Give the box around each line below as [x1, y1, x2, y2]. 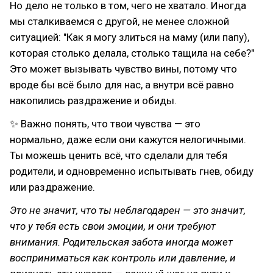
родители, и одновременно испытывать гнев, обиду [10, 165, 253, 177]
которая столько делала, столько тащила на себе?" [10, 47, 254, 59]
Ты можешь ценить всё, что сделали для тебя [10, 149, 227, 161]
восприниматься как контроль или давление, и [10, 252, 236, 264]
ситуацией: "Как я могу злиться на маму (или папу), [10, 31, 249, 43]
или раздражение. [10, 181, 95, 193]
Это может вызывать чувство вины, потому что [10, 63, 237, 75]
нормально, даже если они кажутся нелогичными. [10, 133, 246, 146]
